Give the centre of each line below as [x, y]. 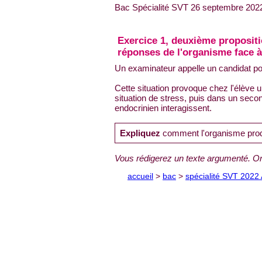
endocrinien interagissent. [163, 108]
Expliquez [140, 133]
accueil [140, 177]
